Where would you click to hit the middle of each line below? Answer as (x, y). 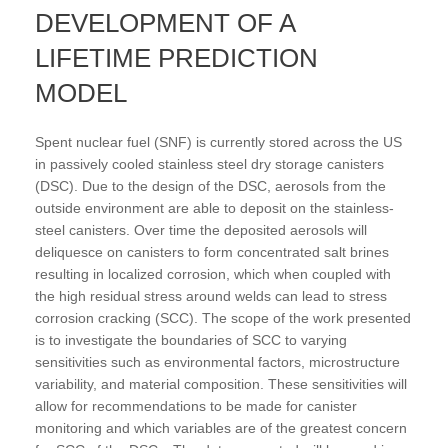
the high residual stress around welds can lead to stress (211, 295)
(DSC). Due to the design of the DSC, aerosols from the (210, 185)
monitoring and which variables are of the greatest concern (221, 427)
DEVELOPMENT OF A (165, 22)
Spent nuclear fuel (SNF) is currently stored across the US (218, 141)
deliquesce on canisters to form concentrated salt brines (212, 251)
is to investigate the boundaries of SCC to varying (191, 339)
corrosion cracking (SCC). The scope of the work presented (223, 317)
